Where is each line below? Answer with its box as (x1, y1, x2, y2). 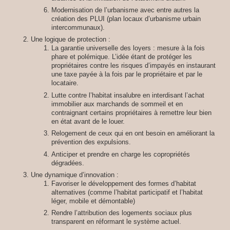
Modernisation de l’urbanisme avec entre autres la (51, 6, 199, 14)
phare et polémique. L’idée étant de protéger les (51, 53, 192, 61)
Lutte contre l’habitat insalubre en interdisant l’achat (51, 91, 204, 99)
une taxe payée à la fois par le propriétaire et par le (51, 70, 202, 79)
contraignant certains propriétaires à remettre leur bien (51, 108, 212, 117)
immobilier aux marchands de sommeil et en (51, 100, 183, 108)
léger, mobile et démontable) (51, 197, 135, 205)
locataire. (51, 79, 79, 87)
